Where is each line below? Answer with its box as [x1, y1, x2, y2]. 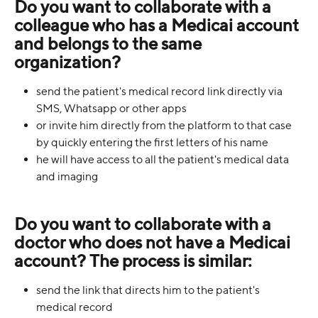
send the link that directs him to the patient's [36, 283, 262, 297]
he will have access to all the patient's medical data [36, 153, 291, 167]
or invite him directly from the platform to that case [36, 119, 294, 133]
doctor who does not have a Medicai [14, 231, 294, 252]
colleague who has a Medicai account [14, 15, 302, 35]
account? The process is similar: [14, 250, 252, 270]
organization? [14, 52, 121, 72]
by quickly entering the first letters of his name [36, 136, 268, 150]
